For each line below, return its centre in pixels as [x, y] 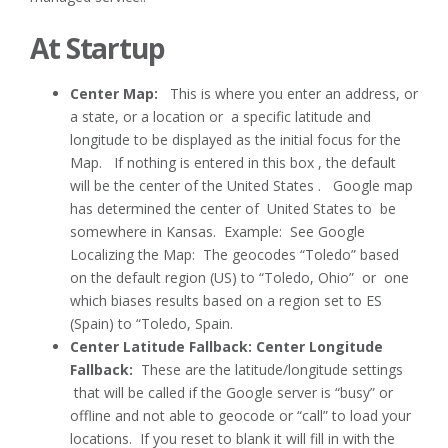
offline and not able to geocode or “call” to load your [240, 415]
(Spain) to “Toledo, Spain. [151, 323]
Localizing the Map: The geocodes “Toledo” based [234, 254]
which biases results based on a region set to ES [226, 300]
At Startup [97, 48]
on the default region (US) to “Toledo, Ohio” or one [239, 277]
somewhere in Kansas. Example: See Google [217, 231]
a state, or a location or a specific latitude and [220, 116]
